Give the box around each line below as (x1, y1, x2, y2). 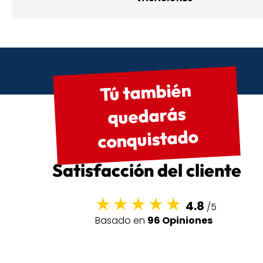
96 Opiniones (147, 214, 213, 227)
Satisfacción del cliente (52, 159, 241, 181)
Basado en (95, 214, 147, 227)
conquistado (97, 125, 199, 153)
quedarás (107, 102, 187, 129)
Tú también (99, 79, 192, 106)
